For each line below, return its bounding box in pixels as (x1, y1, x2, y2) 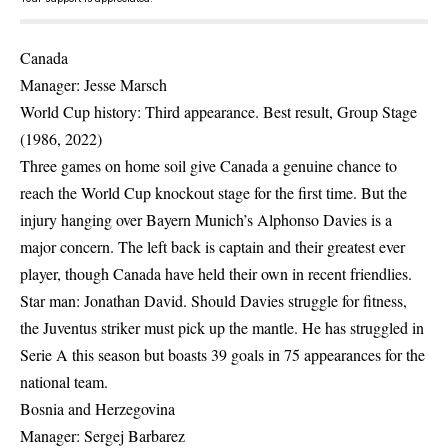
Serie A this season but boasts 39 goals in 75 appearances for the (20, 344, 425, 365)
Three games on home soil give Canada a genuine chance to (20, 155, 397, 176)
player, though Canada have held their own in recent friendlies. (20, 263, 412, 284)
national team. (20, 371, 108, 392)
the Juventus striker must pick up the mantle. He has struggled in (20, 317, 424, 338)
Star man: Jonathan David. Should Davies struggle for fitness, (20, 290, 407, 311)
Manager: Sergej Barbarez (20, 425, 185, 446)
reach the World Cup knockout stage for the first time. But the (20, 182, 407, 203)
